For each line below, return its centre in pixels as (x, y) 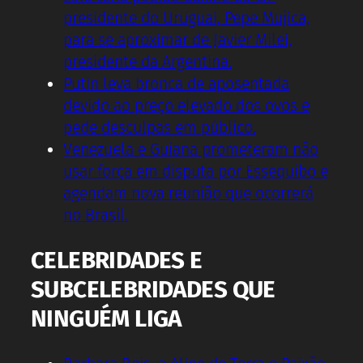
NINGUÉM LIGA (106, 319)
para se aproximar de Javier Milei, (177, 40)
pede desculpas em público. (160, 127)
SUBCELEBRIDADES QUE (153, 290)
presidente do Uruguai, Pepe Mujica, (186, 18)
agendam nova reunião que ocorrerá (188, 193)
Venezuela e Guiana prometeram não (191, 149)
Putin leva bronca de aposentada (176, 83)
